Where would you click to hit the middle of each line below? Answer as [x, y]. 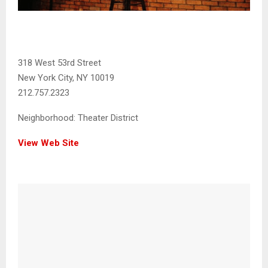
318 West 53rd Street [60, 63]
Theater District [107, 118]
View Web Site [48, 143]
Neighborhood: [47, 118]
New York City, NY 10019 [66, 77]
